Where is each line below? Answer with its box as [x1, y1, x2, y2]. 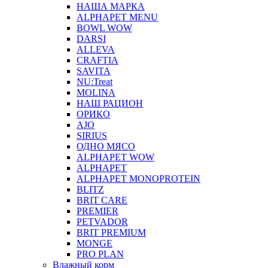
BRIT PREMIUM [77, 227, 146, 237]
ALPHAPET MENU [77, 11, 158, 22]
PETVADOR [77, 216, 128, 227]
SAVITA [77, 65, 111, 76]
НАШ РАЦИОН [77, 98, 143, 108]
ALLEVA [77, 44, 115, 54]
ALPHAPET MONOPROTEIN [77, 173, 200, 184]
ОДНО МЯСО [77, 141, 135, 151]
